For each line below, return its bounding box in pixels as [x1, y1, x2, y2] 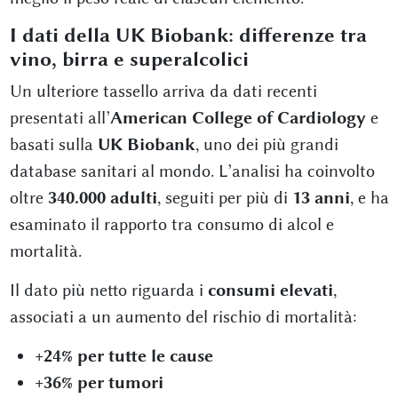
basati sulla [9, 133, 98, 155]
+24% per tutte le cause [34, 345, 213, 366]
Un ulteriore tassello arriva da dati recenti [9, 80, 317, 101]
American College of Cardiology [109, 107, 366, 128]
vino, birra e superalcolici [9, 47, 249, 71]
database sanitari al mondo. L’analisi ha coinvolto [9, 160, 375, 181]
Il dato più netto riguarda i [9, 279, 208, 300]
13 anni [291, 187, 350, 208]
